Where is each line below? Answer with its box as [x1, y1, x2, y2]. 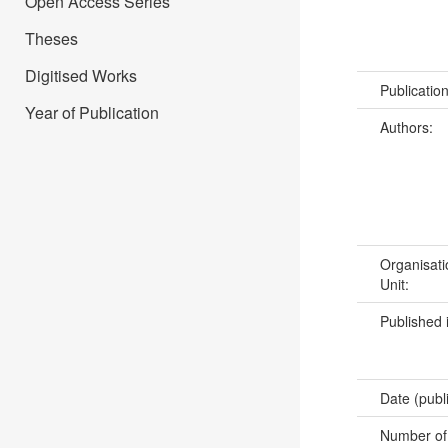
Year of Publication [25, 101, 159, 124]
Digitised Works [25, 64, 137, 87]
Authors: [379, 117, 437, 138]
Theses [25, 27, 78, 50]
